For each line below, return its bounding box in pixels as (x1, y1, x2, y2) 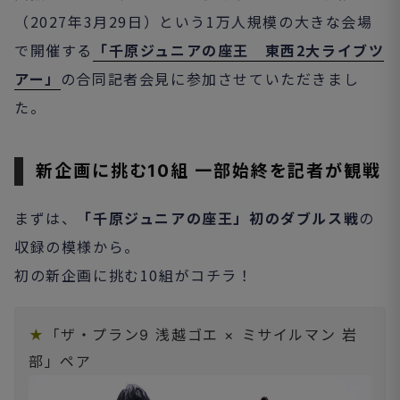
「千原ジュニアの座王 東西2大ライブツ (93, 39, 385, 61)
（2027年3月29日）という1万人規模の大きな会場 (14, 11, 373, 32)
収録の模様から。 (14, 236, 140, 257)
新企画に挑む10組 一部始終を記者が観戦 (36, 161, 381, 181)
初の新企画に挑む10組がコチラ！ (14, 264, 254, 286)
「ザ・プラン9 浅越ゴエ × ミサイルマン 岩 (45, 326, 358, 344)
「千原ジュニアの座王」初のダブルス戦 (77, 207, 360, 229)
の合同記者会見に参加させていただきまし (60, 68, 360, 89)
